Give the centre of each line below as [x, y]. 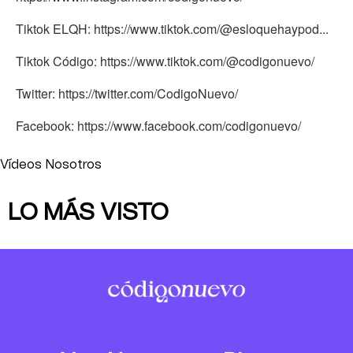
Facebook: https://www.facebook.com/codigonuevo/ [158, 126]
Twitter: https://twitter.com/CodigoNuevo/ [127, 93]
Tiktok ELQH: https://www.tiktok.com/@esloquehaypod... [172, 29]
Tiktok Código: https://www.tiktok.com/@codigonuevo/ [165, 61]
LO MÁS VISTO [88, 213]
